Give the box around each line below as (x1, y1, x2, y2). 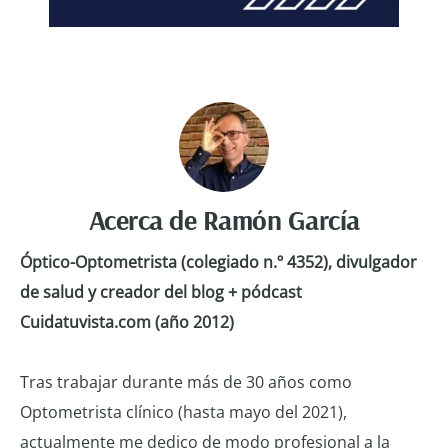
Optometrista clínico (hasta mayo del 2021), (20, 400, 347, 423)
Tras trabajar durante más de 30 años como (20, 370, 352, 393)
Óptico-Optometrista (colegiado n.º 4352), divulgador (20, 250, 417, 273)
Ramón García (202, 201, 360, 237)
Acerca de (88, 201, 203, 237)
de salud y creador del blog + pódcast (20, 280, 302, 303)
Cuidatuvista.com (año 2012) (20, 310, 234, 333)
